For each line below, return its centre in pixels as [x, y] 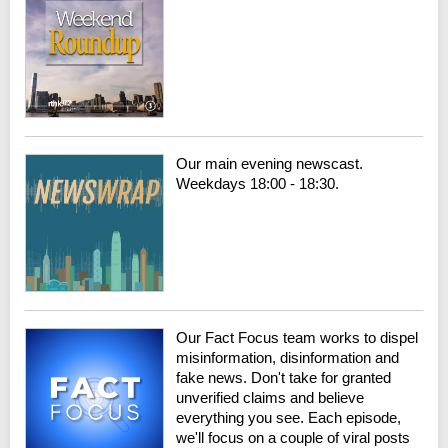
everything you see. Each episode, [289, 418]
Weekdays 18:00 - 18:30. [258, 183]
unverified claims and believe [270, 398]
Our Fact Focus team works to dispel [297, 338]
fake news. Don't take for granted [284, 378]
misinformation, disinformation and [288, 358]
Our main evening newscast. [270, 163]
